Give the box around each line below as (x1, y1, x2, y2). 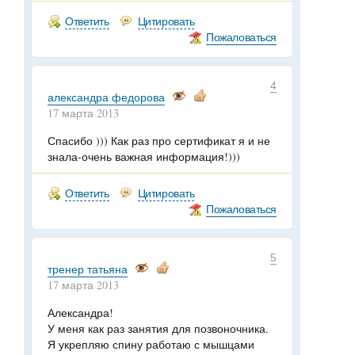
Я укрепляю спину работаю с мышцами (48, 337, 254, 352)
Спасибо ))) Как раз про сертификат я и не (48, 133, 270, 148)
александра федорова (48, 90, 165, 105)
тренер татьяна (48, 261, 128, 277)
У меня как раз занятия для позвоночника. (48, 321, 269, 336)
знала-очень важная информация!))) (48, 149, 240, 164)
